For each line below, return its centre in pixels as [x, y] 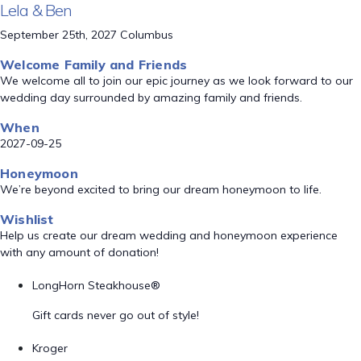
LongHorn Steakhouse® [96, 285]
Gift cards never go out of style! [116, 315]
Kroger [50, 348]
